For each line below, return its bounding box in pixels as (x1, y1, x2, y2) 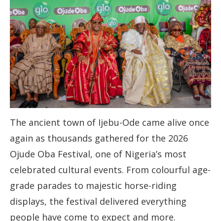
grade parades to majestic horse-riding (10, 180, 177, 192)
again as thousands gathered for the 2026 (10, 132, 188, 145)
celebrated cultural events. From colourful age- (10, 164, 211, 176)
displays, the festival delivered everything (10, 195, 186, 208)
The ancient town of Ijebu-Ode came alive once (10, 116, 209, 129)
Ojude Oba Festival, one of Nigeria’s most (10, 148, 186, 160)
